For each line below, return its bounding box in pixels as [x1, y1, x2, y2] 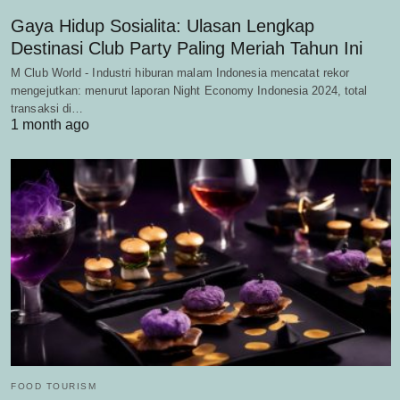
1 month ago [11, 117, 89, 133]
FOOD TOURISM [11, 380, 96, 391]
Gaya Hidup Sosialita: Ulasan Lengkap [11, 16, 314, 37]
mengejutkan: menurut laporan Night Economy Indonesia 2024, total [11, 84, 368, 98]
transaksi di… [11, 102, 84, 116]
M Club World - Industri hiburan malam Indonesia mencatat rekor [11, 66, 350, 80]
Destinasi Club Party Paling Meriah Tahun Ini [11, 38, 362, 59]
